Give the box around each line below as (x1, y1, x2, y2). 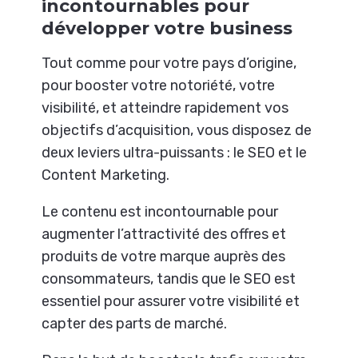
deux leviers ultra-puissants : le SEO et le (42, 144, 308, 162)
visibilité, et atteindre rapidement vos (42, 99, 289, 117)
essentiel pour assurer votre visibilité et (42, 292, 300, 311)
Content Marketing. (42, 166, 170, 185)
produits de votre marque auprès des (42, 248, 286, 266)
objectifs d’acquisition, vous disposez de (42, 121, 312, 140)
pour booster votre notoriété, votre (42, 77, 276, 95)
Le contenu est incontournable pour (42, 203, 279, 221)
